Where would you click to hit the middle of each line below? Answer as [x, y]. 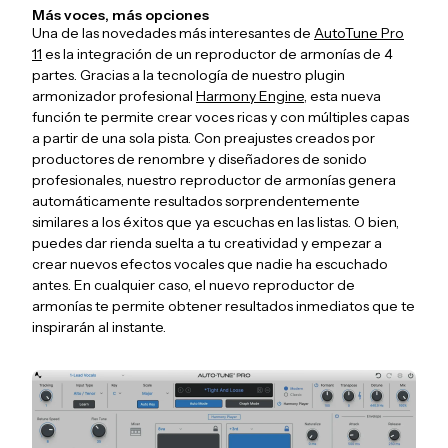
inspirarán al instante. [99, 327]
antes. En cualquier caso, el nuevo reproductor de [193, 285]
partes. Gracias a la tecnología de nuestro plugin [188, 75]
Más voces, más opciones [120, 15]
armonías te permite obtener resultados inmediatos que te [223, 306]
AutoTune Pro [359, 33]
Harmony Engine [250, 96]
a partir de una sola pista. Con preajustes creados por [203, 138]
